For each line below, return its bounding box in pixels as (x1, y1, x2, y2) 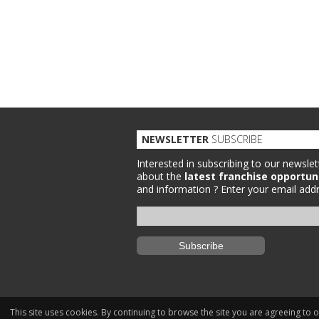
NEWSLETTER (142, 132, 209, 146)
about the (137, 169, 184, 183)
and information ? (137, 182, 221, 196)
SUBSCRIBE (209, 132, 263, 146)
